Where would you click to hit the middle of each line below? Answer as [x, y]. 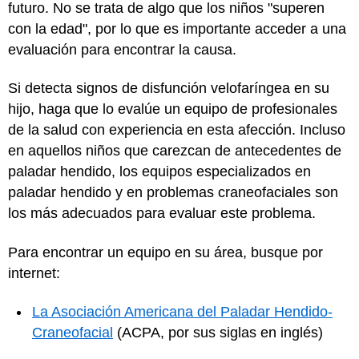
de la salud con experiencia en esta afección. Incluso [177, 130]
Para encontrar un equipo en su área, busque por [165, 252]
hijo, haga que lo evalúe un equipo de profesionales [173, 109]
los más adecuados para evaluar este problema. [164, 213]
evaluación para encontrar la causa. [122, 49]
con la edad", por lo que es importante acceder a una [177, 28]
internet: [34, 273]
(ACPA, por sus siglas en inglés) [220, 333]
